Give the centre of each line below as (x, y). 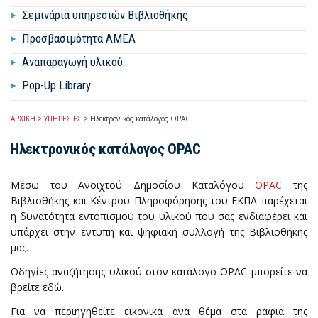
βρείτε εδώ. (37, 287)
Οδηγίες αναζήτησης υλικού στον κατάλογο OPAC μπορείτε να (159, 271)
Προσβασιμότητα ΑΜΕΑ (79, 38)
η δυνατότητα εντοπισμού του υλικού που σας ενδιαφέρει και (159, 216)
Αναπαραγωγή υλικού (72, 61)
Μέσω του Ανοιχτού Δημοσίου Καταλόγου (133, 185)
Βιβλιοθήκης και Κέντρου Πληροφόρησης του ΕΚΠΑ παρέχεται (159, 200)
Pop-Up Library (56, 85)
